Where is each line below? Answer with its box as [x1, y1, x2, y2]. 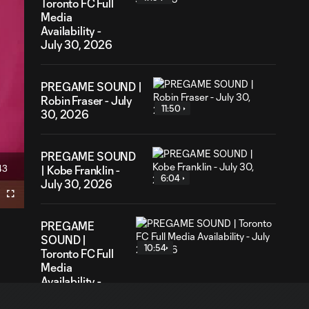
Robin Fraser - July [41, 94, 133, 107]
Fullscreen [10, 193, 43, 201]
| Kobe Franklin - [41, 163, 120, 177]
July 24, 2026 [41, 288, 112, 301]
